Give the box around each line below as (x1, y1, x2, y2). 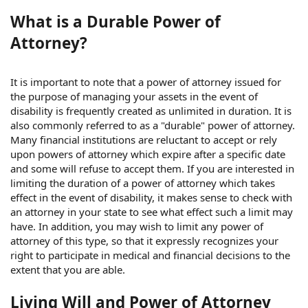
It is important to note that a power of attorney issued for (10, 75, 281, 89)
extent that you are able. (10, 263, 125, 277)
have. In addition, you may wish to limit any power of (10, 219, 263, 234)
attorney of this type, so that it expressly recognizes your (10, 234, 278, 248)
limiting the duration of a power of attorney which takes (10, 176, 275, 190)
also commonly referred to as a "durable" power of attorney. (10, 118, 295, 133)
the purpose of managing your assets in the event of (10, 89, 258, 104)
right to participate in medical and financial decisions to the (10, 248, 290, 263)
